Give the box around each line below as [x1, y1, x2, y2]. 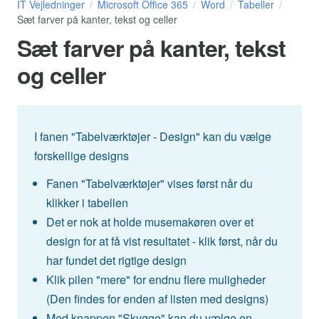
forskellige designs [34, 147, 129, 164]
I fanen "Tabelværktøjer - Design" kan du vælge [34, 128, 271, 145]
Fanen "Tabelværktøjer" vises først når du [46, 175, 253, 192]
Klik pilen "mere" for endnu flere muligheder [46, 271, 266, 288]
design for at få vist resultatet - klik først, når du [46, 233, 278, 250]
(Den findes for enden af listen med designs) [46, 291, 268, 308]
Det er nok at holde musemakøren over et [46, 214, 253, 231]
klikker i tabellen [46, 194, 128, 211]
